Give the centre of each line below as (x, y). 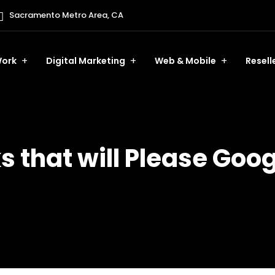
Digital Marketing (86, 60)
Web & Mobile (185, 60)
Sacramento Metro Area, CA (65, 15)
